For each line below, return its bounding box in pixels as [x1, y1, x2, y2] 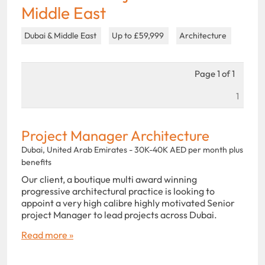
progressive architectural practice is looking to [21, 185, 215, 197]
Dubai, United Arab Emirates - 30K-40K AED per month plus [21, 144, 243, 155]
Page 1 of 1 [195, 67, 235, 79]
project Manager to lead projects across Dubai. [21, 208, 217, 221]
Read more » [21, 228, 73, 241]
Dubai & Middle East [24, 30, 98, 41]
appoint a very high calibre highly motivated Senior [21, 196, 235, 209]
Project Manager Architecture [21, 126, 209, 144]
